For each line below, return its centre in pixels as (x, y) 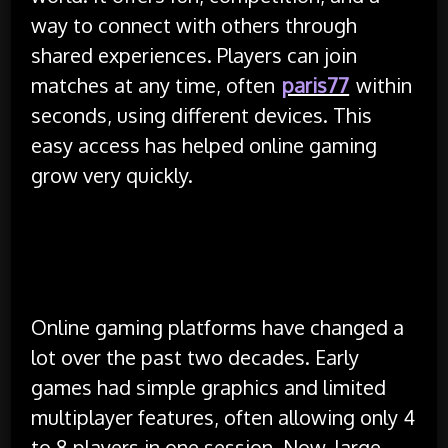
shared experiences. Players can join (194, 54)
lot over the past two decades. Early (195, 356)
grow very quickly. (112, 174)
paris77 (316, 84)
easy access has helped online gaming (204, 144)
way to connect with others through (194, 24)
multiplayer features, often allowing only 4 (223, 416)
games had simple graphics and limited (209, 386)
